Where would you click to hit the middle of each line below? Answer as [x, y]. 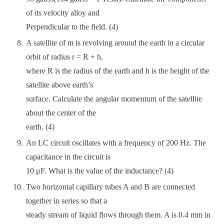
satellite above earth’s [59, 85]
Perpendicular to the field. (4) [72, 27]
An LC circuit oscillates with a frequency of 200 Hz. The [116, 143]
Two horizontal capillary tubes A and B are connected [110, 187]
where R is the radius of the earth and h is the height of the [118, 71]
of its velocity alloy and [63, 13]
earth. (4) [40, 127]
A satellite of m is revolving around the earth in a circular [115, 43]
